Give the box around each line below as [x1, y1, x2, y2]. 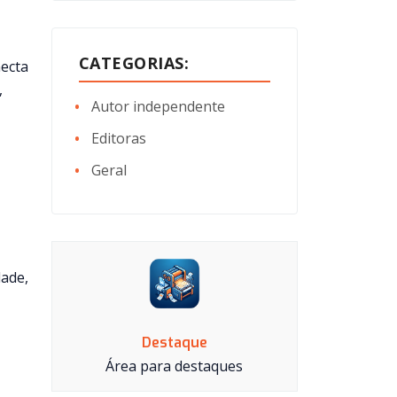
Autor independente [87, 97, 225, 116]
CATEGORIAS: [78, 52, 190, 74]
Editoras [87, 128, 146, 148]
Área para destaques [105, 356, 244, 377]
